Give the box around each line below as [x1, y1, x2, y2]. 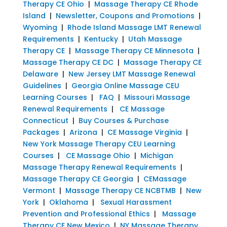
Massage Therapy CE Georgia [22, 173, 133, 184]
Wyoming [22, 22, 57, 32]
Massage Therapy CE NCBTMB [65, 185, 176, 196]
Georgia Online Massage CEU [71, 80, 179, 91]
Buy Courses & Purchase [78, 115, 169, 126]
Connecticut [22, 115, 68, 126]
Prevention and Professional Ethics [22, 208, 150, 219]
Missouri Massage [124, 92, 190, 102]
